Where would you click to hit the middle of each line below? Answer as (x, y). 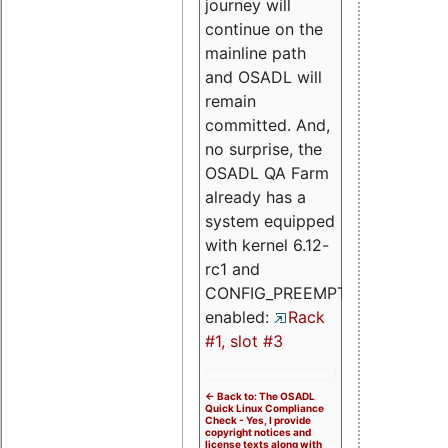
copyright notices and (258, 431)
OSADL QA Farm (267, 172)
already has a (255, 196)
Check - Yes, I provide (258, 419)
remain (230, 100)
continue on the (264, 28)
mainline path (255, 52)
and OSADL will (263, 76)
